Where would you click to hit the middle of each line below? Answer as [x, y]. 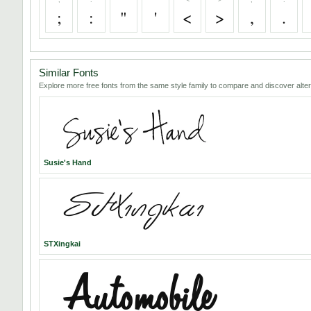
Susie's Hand [68, 162]
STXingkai [62, 243]
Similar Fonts [69, 72]
